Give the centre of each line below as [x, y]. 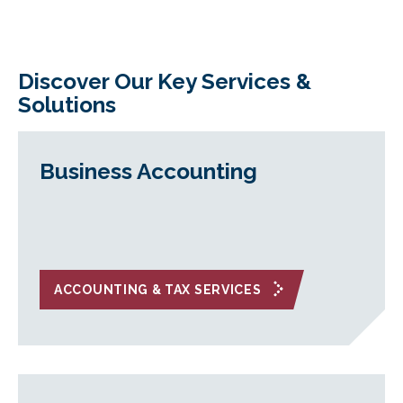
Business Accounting [148, 171]
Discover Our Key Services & [165, 81]
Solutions [67, 105]
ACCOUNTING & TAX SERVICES [158, 290]
